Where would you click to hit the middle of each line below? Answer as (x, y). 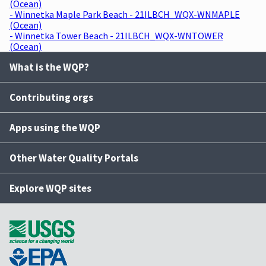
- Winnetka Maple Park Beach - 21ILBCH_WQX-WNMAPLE (125, 14)
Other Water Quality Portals (74, 158)
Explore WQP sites (50, 188)
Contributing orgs (51, 97)
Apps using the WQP (55, 127)
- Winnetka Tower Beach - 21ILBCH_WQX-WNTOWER (116, 35)
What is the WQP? (49, 67)
